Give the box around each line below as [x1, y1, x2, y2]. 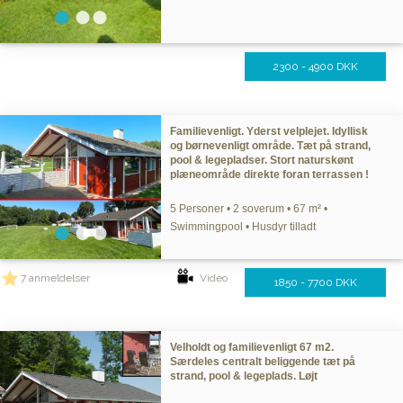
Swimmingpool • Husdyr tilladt [170, 220, 317, 233]
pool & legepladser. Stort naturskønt [170, 154, 354, 166]
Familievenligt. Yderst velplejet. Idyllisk [170, 125, 369, 138]
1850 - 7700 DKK [273, 276, 357, 289]
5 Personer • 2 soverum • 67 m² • [170, 202, 328, 215]
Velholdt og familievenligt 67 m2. [170, 341, 335, 354]
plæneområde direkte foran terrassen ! [170, 168, 370, 181]
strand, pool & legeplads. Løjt [170, 370, 318, 382]
